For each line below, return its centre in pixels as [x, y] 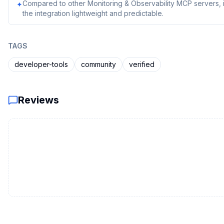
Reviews [38, 100]
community [98, 64]
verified [142, 64]
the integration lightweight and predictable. [93, 13]
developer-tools [41, 64]
